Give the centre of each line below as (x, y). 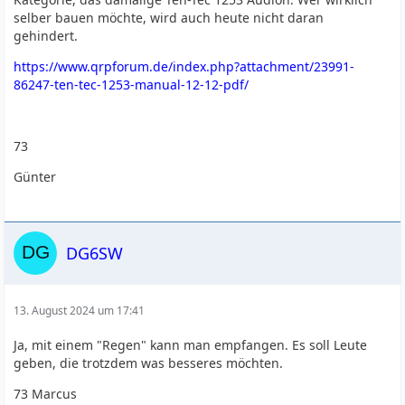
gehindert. (46, 36)
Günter (35, 177)
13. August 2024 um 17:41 (80, 311)
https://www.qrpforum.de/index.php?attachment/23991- (184, 66)
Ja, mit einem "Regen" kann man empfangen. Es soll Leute (191, 345)
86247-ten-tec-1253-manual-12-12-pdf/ (132, 85)
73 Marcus (46, 394)
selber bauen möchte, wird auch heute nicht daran (169, 18)
